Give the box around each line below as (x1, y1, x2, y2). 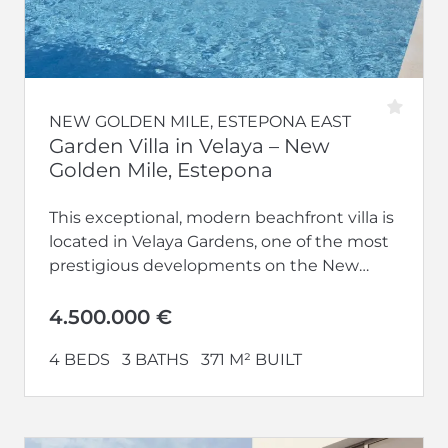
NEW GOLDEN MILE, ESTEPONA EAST (49, 111, 351, 131)
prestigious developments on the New (49, 255, 359, 275)
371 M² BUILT (201, 349, 302, 369)
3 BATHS (122, 349, 189, 369)
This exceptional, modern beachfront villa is (49, 207, 394, 227)
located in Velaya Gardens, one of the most (49, 231, 389, 251)
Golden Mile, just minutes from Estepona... (49, 279, 385, 299)
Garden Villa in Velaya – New (49, 133, 330, 158)
